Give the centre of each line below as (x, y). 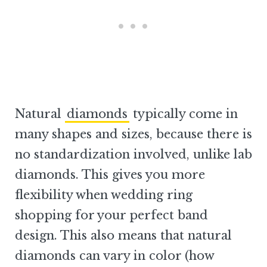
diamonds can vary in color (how (114, 256)
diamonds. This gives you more (110, 175)
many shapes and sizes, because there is (133, 134)
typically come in (184, 114)
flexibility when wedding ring (104, 195)
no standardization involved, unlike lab (133, 155)
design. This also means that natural (123, 236)
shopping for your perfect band (111, 215)
